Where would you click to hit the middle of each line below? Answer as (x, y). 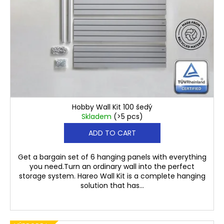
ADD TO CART (112, 133)
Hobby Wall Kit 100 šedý (112, 107)
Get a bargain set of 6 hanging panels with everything (112, 157)
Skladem (97, 117)
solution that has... (112, 186)
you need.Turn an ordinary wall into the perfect (112, 167)
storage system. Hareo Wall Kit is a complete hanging (112, 176)
